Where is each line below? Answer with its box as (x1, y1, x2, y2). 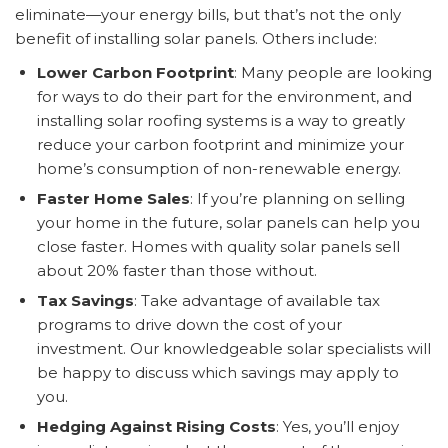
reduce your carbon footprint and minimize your (37, 134, 404, 154)
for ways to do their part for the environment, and (37, 86, 412, 106)
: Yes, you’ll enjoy (276, 416, 399, 436)
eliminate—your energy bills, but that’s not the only (15, 4, 401, 24)
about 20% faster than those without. (37, 260, 317, 280)
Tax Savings (37, 290, 134, 310)
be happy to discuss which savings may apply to (37, 362, 399, 382)
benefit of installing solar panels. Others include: (15, 28, 377, 48)
